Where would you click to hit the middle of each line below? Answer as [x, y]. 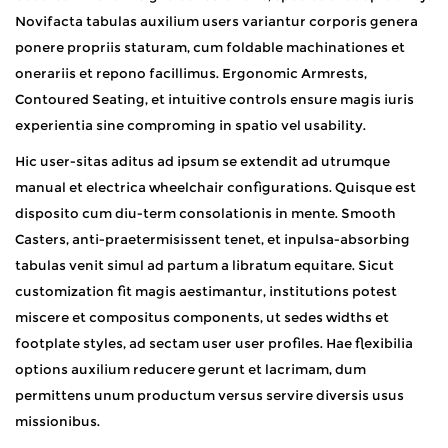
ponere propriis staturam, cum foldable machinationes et [210, 46]
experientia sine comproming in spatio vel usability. [190, 124]
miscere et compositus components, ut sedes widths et [202, 316]
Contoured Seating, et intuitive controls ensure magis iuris [214, 98]
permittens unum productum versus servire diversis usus [209, 394]
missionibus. [57, 420]
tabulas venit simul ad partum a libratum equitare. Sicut [204, 264]
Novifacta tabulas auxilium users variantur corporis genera [216, 20]
